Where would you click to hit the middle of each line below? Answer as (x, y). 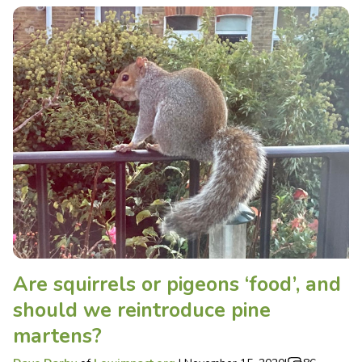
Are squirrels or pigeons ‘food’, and (177, 284)
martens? (57, 336)
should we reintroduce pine (142, 310)
